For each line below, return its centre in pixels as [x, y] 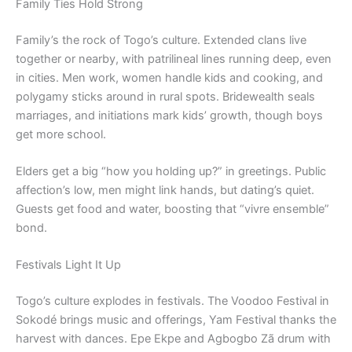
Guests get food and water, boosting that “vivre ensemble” [172, 209]
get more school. [61, 134]
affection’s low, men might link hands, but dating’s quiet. [165, 190]
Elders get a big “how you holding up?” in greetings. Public [171, 171]
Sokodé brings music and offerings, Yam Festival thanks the [176, 320]
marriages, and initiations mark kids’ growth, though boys [169, 115]
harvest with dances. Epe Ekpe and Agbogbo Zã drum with [173, 339]
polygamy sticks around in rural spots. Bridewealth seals [165, 96]
